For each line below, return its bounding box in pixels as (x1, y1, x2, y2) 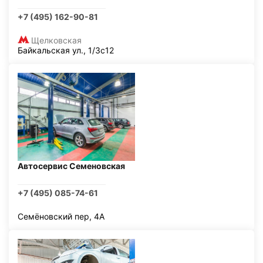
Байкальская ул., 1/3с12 (18, 45, 114, 55)
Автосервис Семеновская (18, 161, 125, 171)
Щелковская (31, 35, 82, 45)
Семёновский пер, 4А (18, 211, 104, 221)
